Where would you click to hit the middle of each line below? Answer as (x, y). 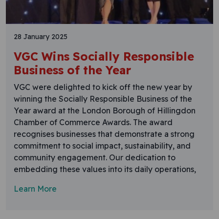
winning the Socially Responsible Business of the (103, 99)
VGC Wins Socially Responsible (104, 56)
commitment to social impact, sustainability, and (102, 145)
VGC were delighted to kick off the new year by (103, 87)
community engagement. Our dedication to (95, 157)
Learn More (35, 188)
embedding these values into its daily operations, (105, 169)
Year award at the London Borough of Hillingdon (105, 110)
